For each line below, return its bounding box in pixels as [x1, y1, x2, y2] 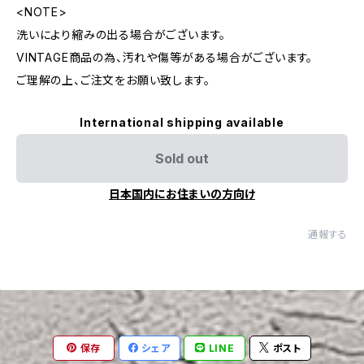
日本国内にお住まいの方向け [109, 187, 255, 201]
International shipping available [80, 115, 284, 129]
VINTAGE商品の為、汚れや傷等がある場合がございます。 [16, 50, 314, 64]
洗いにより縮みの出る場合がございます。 [16, 28, 227, 41]
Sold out [155, 150, 209, 167]
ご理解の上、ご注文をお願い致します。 [16, 73, 210, 87]
